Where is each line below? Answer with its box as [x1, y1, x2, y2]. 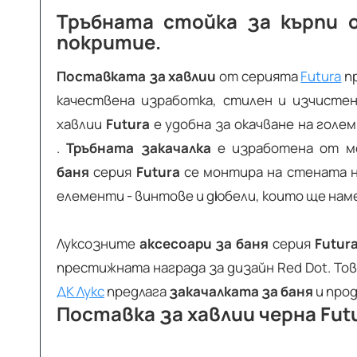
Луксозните [57, 234, 139, 253]
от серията [216, 67, 301, 86]
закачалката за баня [169, 282, 313, 301]
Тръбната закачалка [66, 139, 211, 158]
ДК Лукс [57, 282, 104, 301]
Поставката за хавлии [57, 67, 217, 86]
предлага [104, 282, 169, 301]
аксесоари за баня [139, 234, 269, 253]
